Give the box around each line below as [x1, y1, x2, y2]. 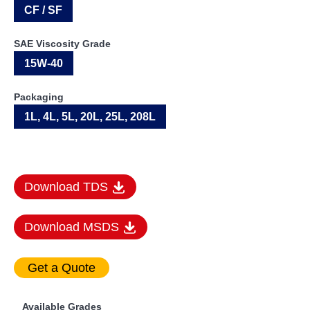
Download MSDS [24, 219, 122, 234]
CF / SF [24, 3, 62, 16]
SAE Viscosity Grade [14, 37, 111, 49]
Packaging [14, 91, 64, 102]
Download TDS [24, 179, 111, 194]
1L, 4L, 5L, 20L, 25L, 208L [24, 110, 156, 122]
